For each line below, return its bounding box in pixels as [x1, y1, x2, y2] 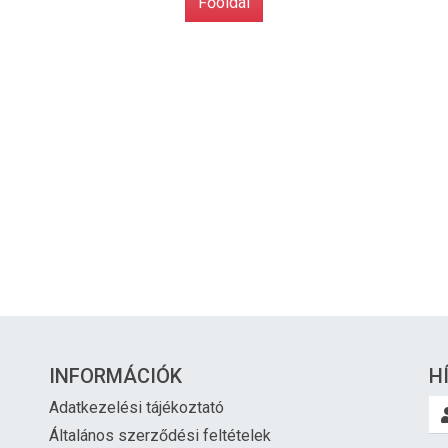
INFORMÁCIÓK [49, 364, 182, 388]
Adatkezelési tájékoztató [49, 398, 224, 417]
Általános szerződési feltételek [49, 426, 271, 445]
